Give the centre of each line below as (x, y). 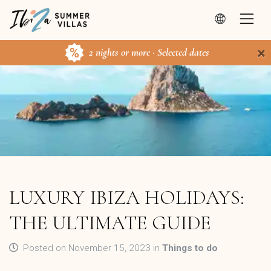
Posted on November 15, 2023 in (91, 248)
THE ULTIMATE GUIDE (110, 223)
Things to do (190, 248)
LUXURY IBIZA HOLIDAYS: (127, 198)
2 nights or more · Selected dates (149, 52)
